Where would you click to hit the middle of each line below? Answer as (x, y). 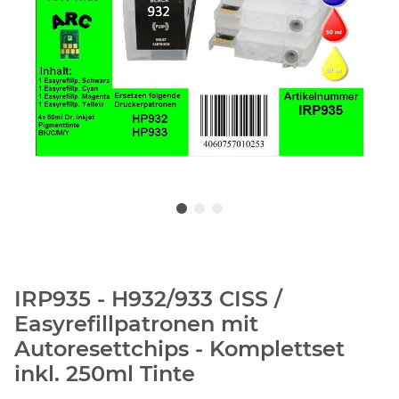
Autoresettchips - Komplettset (179, 349)
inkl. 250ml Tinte (105, 374)
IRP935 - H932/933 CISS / (148, 299)
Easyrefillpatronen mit (136, 324)
